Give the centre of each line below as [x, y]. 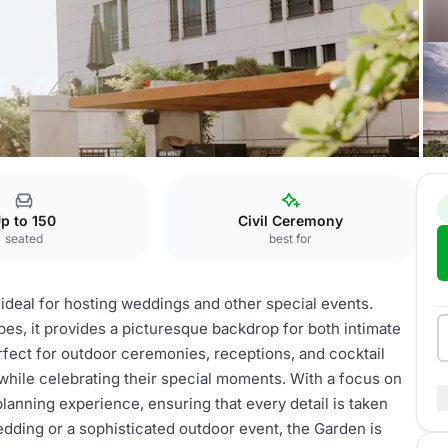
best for [291, 238]
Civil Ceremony [291, 220]
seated [23, 238]
